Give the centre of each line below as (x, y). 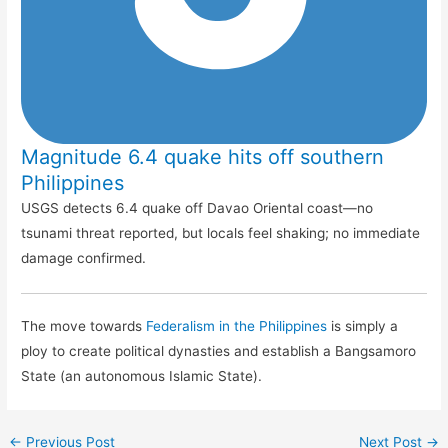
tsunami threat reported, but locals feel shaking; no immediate (221, 232)
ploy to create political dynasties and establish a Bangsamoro (219, 351)
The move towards (84, 326)
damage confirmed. (84, 257)
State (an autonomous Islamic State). (142, 376)
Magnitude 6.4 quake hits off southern (203, 156)
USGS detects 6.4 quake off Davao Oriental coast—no (197, 207)
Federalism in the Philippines (237, 326)
